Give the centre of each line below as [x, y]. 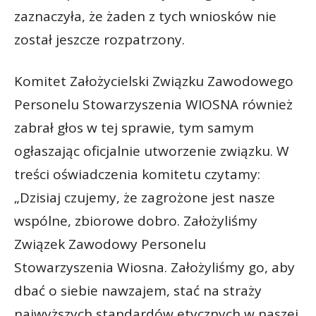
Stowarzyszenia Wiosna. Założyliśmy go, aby [154, 267]
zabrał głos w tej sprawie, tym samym [134, 127]
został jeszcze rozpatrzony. [99, 39]
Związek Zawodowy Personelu [110, 244]
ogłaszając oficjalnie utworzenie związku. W [152, 151]
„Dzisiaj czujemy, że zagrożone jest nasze [145, 197]
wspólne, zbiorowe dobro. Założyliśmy [136, 220]
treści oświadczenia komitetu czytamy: [137, 174]
